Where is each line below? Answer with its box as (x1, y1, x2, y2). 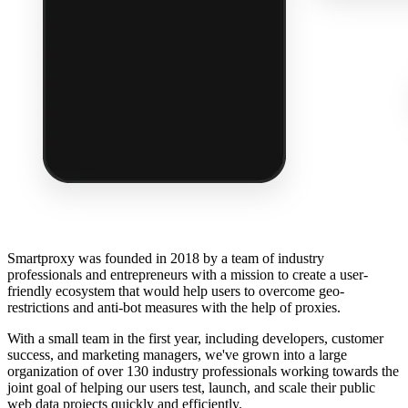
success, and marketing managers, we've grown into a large (7, 347, 347, 363)
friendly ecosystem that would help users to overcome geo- (7, 283, 344, 300)
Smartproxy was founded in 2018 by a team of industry (7, 250, 324, 267)
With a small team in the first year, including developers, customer (7, 331, 383, 347)
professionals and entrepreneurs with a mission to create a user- (7, 267, 368, 283)
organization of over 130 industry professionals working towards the (7, 363, 399, 380)
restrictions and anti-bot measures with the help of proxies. (7, 300, 341, 316)
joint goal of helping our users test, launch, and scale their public (7, 380, 375, 396)
